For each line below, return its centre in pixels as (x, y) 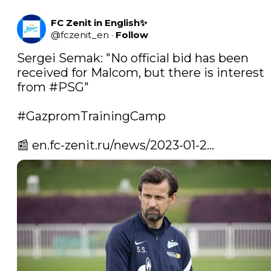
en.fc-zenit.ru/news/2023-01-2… (123, 145)
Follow (132, 35)
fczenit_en (85, 35)
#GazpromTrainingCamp (91, 116)
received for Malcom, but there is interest (141, 73)
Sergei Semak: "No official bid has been (133, 58)
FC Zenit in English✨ (99, 23)
